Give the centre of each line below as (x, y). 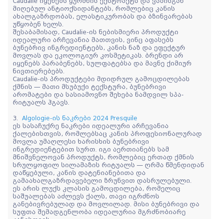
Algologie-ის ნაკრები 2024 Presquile (80, 118)
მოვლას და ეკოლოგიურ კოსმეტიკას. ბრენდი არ (98, 55)
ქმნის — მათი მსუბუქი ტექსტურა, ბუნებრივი (89, 87)
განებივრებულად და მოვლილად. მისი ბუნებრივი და (106, 204)
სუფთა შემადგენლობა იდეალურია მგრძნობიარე (99, 212)
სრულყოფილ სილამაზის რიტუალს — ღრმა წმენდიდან (109, 165)
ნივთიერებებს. (39, 71)
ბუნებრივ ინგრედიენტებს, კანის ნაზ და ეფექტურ (99, 48)
